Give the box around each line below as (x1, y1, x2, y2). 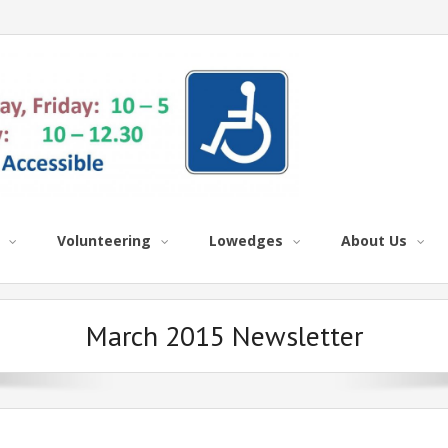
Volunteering (57, 231, 151, 250)
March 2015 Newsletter (85, 317, 363, 354)
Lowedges (209, 231, 283, 250)
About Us (341, 231, 407, 250)
